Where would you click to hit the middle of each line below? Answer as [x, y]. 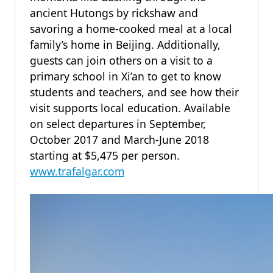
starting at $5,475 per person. [105, 155]
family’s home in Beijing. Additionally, [125, 44]
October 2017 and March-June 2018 [119, 140]
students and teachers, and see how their [134, 92]
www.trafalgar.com [77, 171]
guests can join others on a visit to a [121, 60]
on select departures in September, [118, 124]
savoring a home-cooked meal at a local [131, 29]
